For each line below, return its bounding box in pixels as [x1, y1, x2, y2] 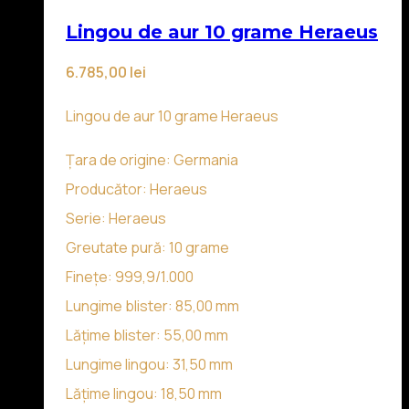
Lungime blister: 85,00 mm [66, 296, 239, 317]
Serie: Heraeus [66, 208, 166, 229]
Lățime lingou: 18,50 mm [66, 383, 222, 404]
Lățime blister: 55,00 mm [66, 325, 228, 346]
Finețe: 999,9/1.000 [66, 267, 194, 288]
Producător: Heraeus [66, 179, 207, 200]
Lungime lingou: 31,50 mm [66, 354, 233, 375]
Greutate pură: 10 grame [66, 237, 229, 258]
